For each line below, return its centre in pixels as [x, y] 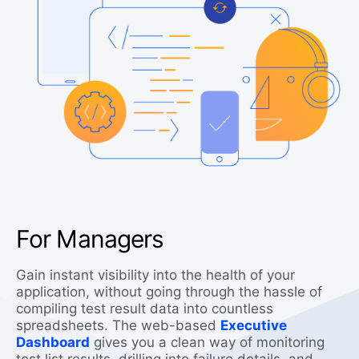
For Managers [90, 238]
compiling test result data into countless [145, 308]
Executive [254, 325]
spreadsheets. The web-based [118, 325]
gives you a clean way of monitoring [207, 342]
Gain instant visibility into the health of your [155, 274]
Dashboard [53, 342]
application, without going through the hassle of [169, 291]
